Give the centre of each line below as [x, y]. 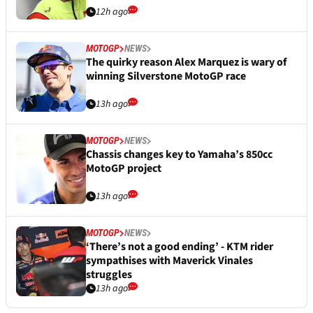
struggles [109, 275]
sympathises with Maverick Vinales [169, 261]
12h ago [112, 12]
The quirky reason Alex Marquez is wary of [186, 63]
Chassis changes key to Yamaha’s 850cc [179, 155]
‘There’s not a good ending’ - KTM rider [180, 247]
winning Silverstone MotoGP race [166, 77]
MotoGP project [124, 169]
